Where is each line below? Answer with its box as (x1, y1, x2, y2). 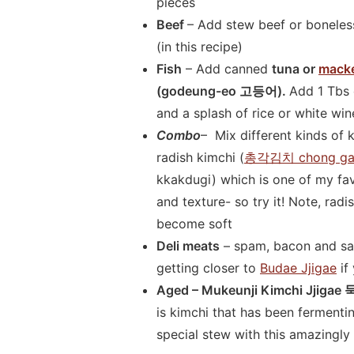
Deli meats (156, 237, 220, 254)
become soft (156, 215, 232, 232)
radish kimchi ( (156, 149, 244, 165)
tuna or (272, 60, 318, 77)
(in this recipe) (156, 38, 243, 55)
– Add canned (182, 60, 272, 77)
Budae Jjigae (260, 259, 337, 276)
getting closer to (156, 259, 260, 276)
